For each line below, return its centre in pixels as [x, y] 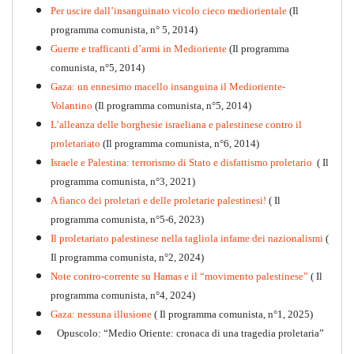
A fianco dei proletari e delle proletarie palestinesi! [158, 201]
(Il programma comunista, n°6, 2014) [180, 144]
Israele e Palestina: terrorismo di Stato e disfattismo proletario [181, 163]
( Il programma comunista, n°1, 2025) [232, 314]
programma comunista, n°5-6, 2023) [127, 220]
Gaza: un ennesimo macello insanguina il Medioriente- [168, 87]
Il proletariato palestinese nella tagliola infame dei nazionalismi [187, 239]
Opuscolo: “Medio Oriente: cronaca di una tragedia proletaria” [190, 333]
